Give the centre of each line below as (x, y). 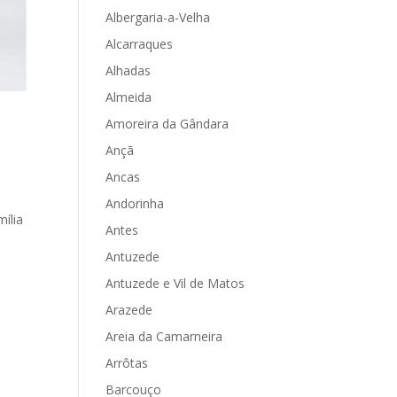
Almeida (129, 97)
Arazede (129, 310)
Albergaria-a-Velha (158, 17)
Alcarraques (140, 44)
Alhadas (128, 70)
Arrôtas (127, 363)
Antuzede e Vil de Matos (175, 283)
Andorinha (135, 203)
